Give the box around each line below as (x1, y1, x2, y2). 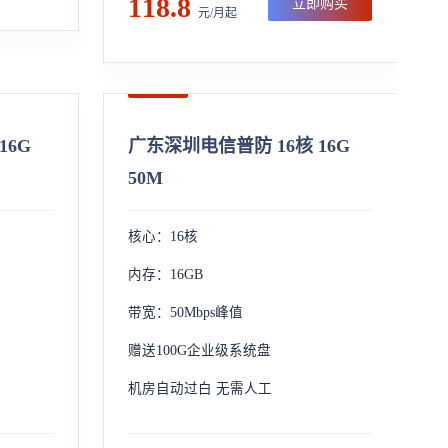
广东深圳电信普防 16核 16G (127, 136, 350, 156)
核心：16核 (127, 229, 198, 244)
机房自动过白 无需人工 (127, 381, 272, 396)
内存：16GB (127, 267, 203, 282)
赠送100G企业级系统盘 (127, 343, 271, 358)
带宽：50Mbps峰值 (127, 305, 243, 320)
